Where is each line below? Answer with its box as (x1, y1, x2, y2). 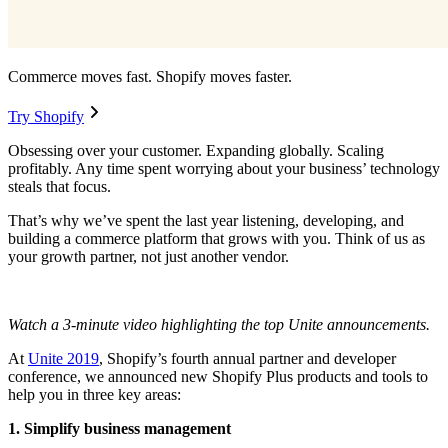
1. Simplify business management (8, 420, 231, 438)
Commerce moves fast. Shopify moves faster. (8, 68, 292, 86)
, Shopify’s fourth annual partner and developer (99, 350, 396, 368)
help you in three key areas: (8, 386, 181, 404)
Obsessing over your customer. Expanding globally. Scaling (8, 142, 384, 160)
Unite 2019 (28, 350, 99, 368)
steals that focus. (8, 178, 111, 196)
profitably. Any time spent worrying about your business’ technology (8, 160, 440, 178)
